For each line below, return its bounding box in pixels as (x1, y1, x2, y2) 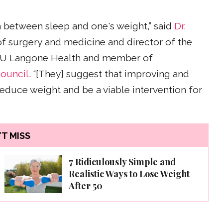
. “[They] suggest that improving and (29, 68, 189, 80)
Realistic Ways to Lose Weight (69, 167, 190, 180)
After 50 (69, 179, 103, 192)
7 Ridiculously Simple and (69, 155, 176, 168)
